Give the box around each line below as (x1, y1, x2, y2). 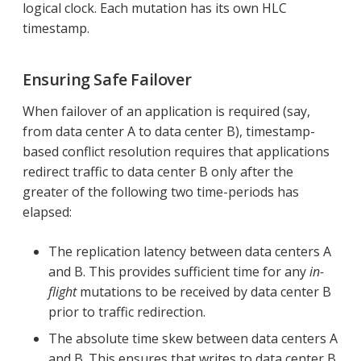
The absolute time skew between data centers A (48, 330, 338, 348)
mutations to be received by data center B (77, 283, 331, 301)
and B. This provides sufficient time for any (48, 263, 309, 281)
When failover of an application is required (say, (23, 102, 310, 121)
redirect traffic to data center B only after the (23, 163, 293, 181)
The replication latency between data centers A (48, 243, 331, 261)
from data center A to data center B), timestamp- (23, 122, 315, 141)
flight (48, 283, 77, 301)
